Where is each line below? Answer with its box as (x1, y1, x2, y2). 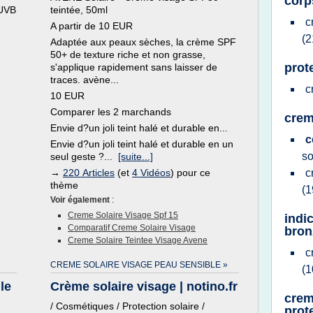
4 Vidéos (132, 167, 170, 178)
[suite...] (118, 151, 153, 162)
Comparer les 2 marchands (50, 106, 171, 117)
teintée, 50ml (50, 4, 108, 15)
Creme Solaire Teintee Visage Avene (68, 235, 208, 245)
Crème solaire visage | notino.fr (50, 279, 238, 293)
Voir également (50, 195, 112, 205)
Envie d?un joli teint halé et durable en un (50, 138, 233, 150)
